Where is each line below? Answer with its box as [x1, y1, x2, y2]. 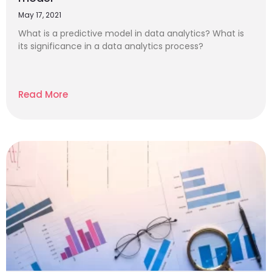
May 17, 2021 [18, 10, 61, 20]
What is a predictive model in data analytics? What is [18, 27, 244, 39]
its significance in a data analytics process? [18, 40, 203, 52]
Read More [18, 88, 68, 101]
